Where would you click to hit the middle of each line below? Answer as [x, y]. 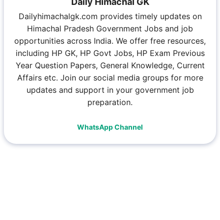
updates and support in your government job [110, 90]
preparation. [110, 102]
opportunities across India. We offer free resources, [110, 41]
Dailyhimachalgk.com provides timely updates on [110, 16]
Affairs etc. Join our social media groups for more [110, 77]
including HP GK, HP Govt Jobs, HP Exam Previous [110, 53]
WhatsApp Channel [110, 127]
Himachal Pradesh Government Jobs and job [110, 28]
